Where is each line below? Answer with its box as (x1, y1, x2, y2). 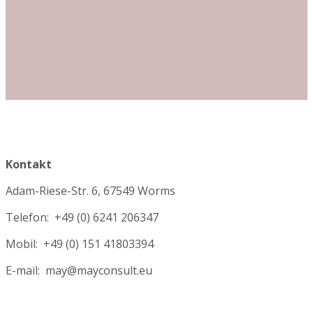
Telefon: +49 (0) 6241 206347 (6, 209, 159, 225)
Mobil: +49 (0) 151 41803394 (6, 235, 154, 252)
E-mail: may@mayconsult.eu (6, 262, 152, 278)
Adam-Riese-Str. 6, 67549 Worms (6, 182, 175, 198)
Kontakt (6, 156, 52, 172)
